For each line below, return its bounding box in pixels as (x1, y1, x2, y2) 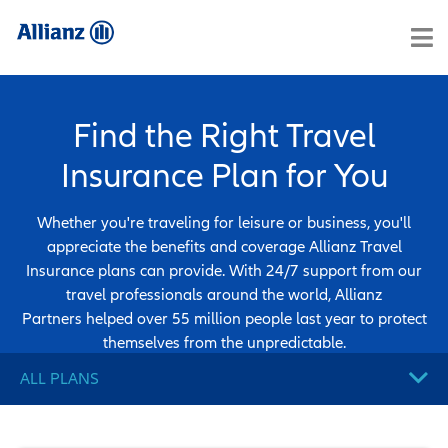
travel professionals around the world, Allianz (66, 285, 382, 303)
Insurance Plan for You (60, 156, 388, 193)
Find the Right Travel (72, 116, 376, 153)
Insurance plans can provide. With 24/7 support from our (26, 261, 422, 279)
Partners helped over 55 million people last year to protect (21, 309, 427, 327)
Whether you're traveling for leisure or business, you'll (37, 213, 411, 231)
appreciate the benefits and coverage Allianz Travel (46, 237, 402, 255)
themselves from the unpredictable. (102, 333, 346, 351)
